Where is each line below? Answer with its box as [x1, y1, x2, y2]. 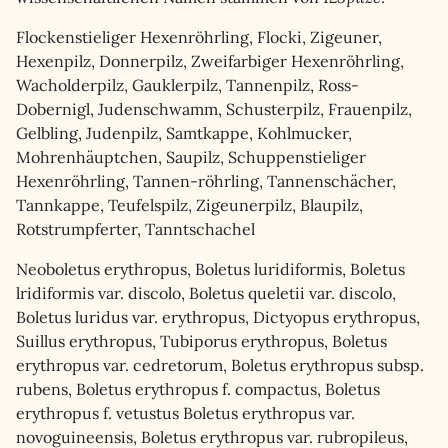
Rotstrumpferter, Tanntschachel [16, 219, 255, 239]
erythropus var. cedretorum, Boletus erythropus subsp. [16, 355, 424, 375]
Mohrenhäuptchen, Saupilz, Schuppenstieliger [16, 147, 366, 167]
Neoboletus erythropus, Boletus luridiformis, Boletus [16, 259, 405, 279]
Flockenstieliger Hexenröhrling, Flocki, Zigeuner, [16, 27, 382, 47]
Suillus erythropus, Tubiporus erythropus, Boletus [16, 331, 387, 351]
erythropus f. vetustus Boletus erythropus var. [16, 403, 355, 423]
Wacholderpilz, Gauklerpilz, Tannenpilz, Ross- [16, 75, 359, 95]
